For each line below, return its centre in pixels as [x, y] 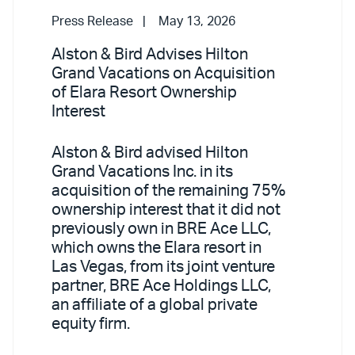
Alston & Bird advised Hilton [150, 153]
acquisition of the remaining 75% [168, 191]
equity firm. [91, 324]
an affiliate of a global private [155, 305]
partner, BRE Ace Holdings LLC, [161, 286]
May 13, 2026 [197, 21]
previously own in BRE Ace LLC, [161, 229]
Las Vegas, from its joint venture [163, 267]
